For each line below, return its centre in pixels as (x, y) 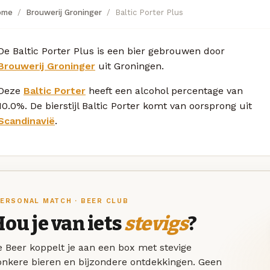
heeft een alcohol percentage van (164, 90)
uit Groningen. (130, 66)
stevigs (156, 224)
